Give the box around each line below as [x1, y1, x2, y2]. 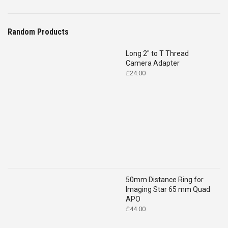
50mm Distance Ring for [126, 175, 204, 184]
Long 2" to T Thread [126, 49, 189, 58]
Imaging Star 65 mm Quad [126, 185, 210, 193]
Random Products [8, 26, 69, 37]
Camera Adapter [126, 59, 180, 67]
